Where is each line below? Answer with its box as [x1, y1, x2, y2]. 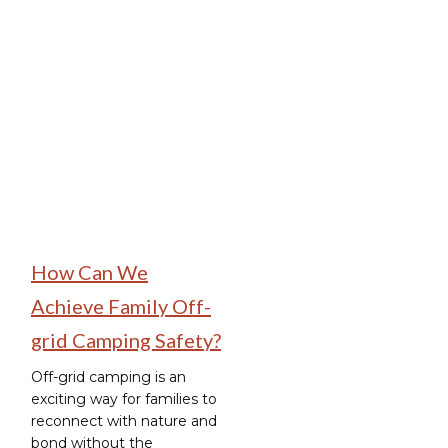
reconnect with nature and [31, 411, 217, 430]
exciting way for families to [31, 389, 217, 408]
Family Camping [109, 49, 212, 64]
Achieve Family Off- [31, 293, 211, 318]
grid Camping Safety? [31, 327, 221, 352]
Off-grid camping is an [31, 367, 186, 386]
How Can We [31, 259, 148, 284]
